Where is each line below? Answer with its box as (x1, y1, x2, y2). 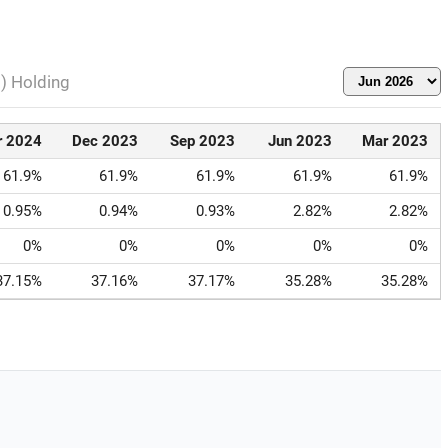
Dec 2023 (72, 132, 139, 151)
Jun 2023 (267, 132, 332, 151)
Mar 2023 (362, 132, 429, 151)
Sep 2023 (169, 132, 235, 151)
